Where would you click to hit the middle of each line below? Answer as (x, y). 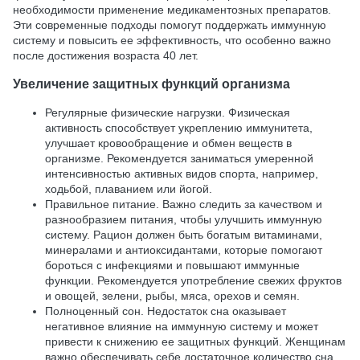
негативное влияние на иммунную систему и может (182, 326)
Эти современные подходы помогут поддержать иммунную (170, 25)
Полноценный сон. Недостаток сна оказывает (166, 311)
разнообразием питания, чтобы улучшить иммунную (184, 219)
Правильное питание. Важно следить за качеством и (184, 204)
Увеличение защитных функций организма (151, 84)
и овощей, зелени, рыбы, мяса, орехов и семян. (172, 295)
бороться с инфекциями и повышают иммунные (172, 265)
